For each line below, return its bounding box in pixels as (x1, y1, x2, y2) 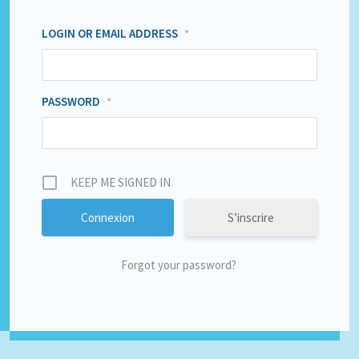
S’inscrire (228, 210, 275, 226)
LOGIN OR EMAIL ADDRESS (42, 26, 179, 42)
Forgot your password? (120, 257, 239, 273)
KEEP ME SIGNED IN (71, 175, 171, 191)
